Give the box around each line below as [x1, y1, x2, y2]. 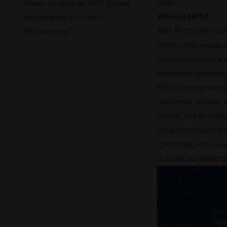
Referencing [24, 27, 68, 37]
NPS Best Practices [24, 41, 96, 51]
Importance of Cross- [24, 13, 104, 23]
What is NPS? [157, 12, 209, 22]
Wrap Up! [24, 55, 57, 65]
